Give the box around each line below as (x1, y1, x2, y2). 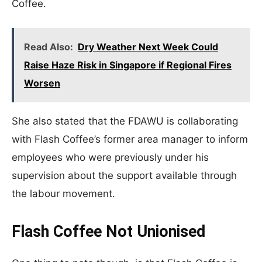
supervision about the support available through (12, 170, 237, 181)
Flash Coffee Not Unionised (12, 222, 205, 241)
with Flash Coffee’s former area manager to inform (12, 133, 248, 145)
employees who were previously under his (12, 151, 209, 163)
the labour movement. (12, 188, 115, 199)
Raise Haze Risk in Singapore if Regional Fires (24, 59, 232, 71)
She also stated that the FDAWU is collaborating (12, 115, 238, 127)
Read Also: (24, 41, 73, 53)
